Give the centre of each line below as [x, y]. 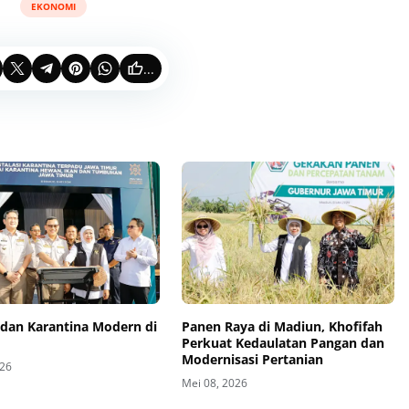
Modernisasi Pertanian [252, 359]
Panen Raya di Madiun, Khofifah [282, 326]
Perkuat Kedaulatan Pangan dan [283, 342]
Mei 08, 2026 [214, 383]
